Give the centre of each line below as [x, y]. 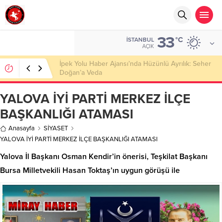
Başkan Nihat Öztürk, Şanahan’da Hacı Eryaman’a [135, 64]
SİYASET [56, 128]
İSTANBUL [140, 40]
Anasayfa [22, 128]
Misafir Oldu [78, 73]
